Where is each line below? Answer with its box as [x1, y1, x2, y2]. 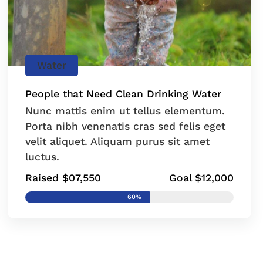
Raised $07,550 [25, 171, 102, 184]
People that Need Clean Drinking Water [25, 87, 221, 100]
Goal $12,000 [168, 171, 234, 184]
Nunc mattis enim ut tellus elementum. [25, 104, 225, 117]
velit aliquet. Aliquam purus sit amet [25, 135, 210, 147]
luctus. [25, 150, 60, 163]
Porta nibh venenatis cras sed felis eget [25, 120, 226, 132]
